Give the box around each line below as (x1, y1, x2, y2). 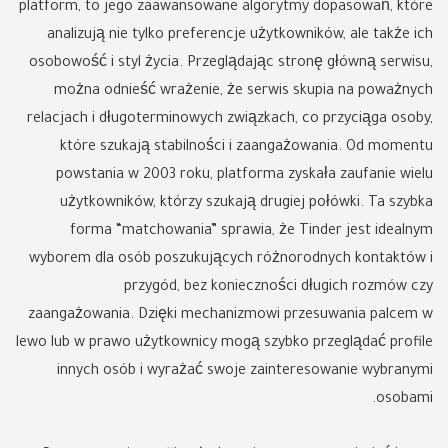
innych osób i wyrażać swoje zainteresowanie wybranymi (57, 364, 433, 380)
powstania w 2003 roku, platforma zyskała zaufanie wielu (56, 168, 433, 184)
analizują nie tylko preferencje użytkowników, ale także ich (47, 28, 433, 44)
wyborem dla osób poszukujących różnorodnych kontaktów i (29, 252, 433, 268)
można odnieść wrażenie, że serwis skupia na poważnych (54, 84, 433, 100)
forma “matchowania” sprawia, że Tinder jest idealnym (70, 224, 433, 240)
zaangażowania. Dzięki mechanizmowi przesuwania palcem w (28, 308, 433, 324)
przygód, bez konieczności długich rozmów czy (124, 280, 433, 296)
